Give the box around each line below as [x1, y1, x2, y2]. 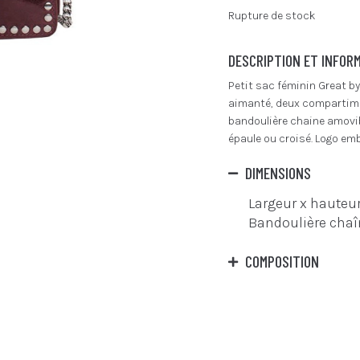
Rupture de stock [228, 9, 316, 22]
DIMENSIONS [245, 163, 311, 182]
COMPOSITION [245, 252, 319, 271]
